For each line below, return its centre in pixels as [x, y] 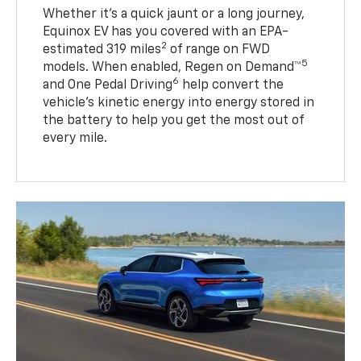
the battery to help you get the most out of [174, 120]
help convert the [232, 85]
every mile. [75, 138]
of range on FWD [219, 50]
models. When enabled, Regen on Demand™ [172, 67]
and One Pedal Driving [108, 85]
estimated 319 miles [102, 50]
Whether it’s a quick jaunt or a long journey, [174, 14]
